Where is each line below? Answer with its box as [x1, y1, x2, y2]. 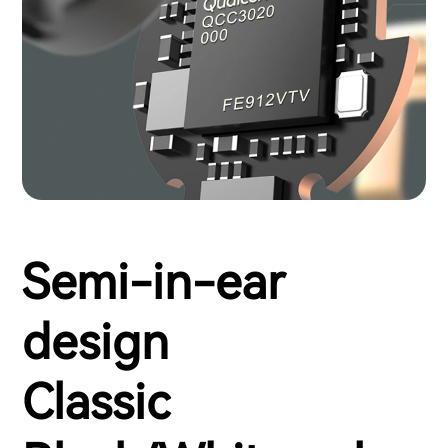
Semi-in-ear [22, 254, 285, 312]
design [22, 314, 169, 372]
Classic [22, 374, 170, 432]
